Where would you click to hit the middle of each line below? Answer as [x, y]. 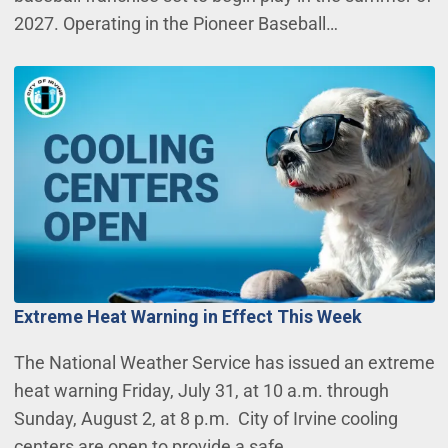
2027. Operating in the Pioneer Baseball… [175, 24]
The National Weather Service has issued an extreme [224, 363]
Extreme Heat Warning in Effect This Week [187, 317]
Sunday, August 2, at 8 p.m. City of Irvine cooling [205, 419]
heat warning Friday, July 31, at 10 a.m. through [201, 391]
